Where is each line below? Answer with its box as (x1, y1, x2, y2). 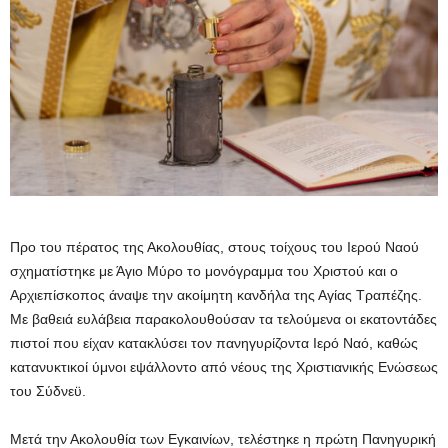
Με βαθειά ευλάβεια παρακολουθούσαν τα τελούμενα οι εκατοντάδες (10, 311, 437, 328)
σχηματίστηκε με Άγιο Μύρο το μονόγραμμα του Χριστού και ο (10, 263, 398, 280)
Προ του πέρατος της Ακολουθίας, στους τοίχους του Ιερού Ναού (10, 239, 419, 256)
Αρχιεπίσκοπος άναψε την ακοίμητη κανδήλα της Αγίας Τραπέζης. (10, 287, 422, 304)
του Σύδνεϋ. (10, 383, 90, 400)
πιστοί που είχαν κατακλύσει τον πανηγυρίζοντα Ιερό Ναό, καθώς (10, 335, 418, 352)
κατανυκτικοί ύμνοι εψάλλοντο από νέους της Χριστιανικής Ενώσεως (10, 359, 438, 376)
